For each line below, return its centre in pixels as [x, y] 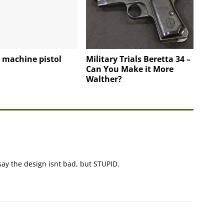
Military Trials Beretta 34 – [138, 59]
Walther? [104, 79]
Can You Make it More [130, 69]
